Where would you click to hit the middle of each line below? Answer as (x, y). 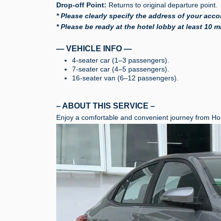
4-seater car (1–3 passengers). (121, 60)
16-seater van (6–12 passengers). (125, 78)
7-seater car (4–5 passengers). (121, 69)
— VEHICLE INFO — (94, 48)
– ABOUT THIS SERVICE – (106, 106)
